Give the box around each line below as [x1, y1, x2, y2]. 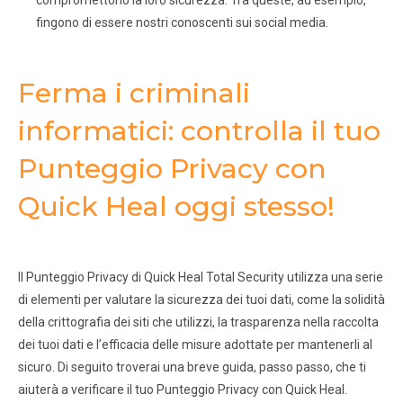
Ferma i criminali [18, 76, 250, 111]
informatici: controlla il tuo [18, 114, 381, 148]
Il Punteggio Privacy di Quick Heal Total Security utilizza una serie [18, 270, 383, 285]
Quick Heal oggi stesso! [18, 190, 335, 224]
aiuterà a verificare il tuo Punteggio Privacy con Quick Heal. [18, 382, 347, 398]
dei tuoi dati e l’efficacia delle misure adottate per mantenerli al [18, 337, 372, 353]
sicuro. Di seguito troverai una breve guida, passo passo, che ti [18, 360, 366, 375]
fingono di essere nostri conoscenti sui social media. [36, 15, 328, 31]
